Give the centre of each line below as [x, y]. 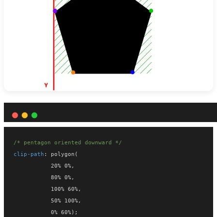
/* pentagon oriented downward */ [68, 143]
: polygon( [61, 154]
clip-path [29, 154]
